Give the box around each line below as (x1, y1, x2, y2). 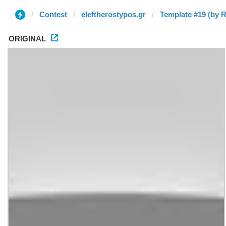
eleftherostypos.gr (81, 10, 146, 19)
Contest (39, 10, 67, 19)
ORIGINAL (9, 34, 46, 43)
